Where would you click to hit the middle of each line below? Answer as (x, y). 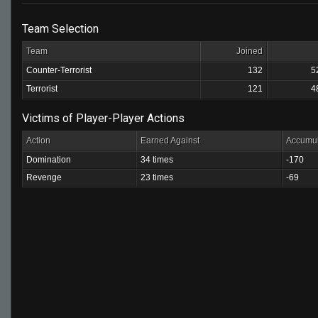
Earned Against (170, 141)
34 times (157, 160)
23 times (157, 177)
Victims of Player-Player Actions (103, 118)
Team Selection (60, 29)
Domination (49, 160)
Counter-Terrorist (59, 70)
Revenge (44, 177)
